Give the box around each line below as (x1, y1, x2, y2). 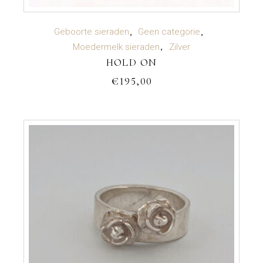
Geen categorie (137, 26, 200, 38)
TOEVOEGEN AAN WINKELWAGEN (56, 24, 207, 32)
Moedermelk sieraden (73, 41, 160, 52)
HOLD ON (106, 55, 157, 69)
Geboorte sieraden (53, 26, 129, 38)
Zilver (168, 41, 190, 52)
